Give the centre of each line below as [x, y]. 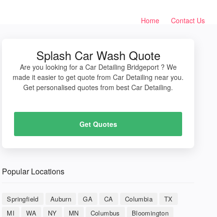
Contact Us [188, 20]
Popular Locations [33, 171]
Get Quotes [98, 124]
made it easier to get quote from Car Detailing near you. [98, 77]
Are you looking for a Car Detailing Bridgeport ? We [98, 67]
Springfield [23, 199]
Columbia [139, 199]
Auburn [61, 199]
